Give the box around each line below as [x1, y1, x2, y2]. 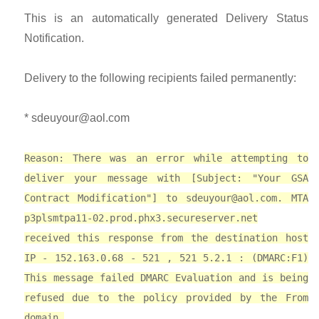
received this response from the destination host [23, 232, 308, 244]
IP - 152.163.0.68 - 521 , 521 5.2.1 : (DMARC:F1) [23, 252, 308, 263]
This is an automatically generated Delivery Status [23, 12, 308, 24]
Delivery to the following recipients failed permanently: [23, 72, 296, 84]
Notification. [23, 32, 84, 44]
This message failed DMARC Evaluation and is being [23, 272, 308, 283]
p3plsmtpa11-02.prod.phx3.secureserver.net [23, 212, 258, 224]
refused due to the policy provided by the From [23, 292, 308, 303]
